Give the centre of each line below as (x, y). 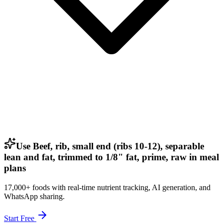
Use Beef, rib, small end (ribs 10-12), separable (110, 146)
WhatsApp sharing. (34, 196)
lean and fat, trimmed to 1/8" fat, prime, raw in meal (111, 157)
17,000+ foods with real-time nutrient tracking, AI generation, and (107, 187)
